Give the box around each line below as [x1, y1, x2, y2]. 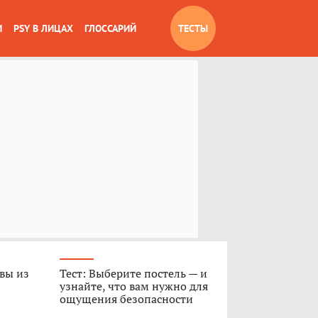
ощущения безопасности [59, 291, 193, 307]
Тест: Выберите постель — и [59, 265, 207, 281]
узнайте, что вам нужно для [59, 278, 208, 294]
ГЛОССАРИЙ [84, 22, 136, 35]
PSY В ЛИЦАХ [13, 22, 73, 35]
